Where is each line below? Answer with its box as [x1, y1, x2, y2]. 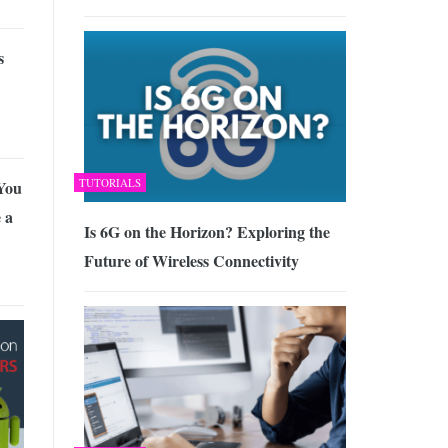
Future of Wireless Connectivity [83, 248, 299, 272]
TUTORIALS [78, 174, 141, 190]
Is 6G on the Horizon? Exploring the [83, 219, 330, 243]
